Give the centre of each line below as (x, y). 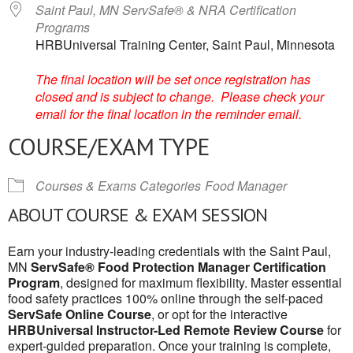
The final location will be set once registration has (173, 79)
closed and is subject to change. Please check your (180, 97)
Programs (63, 27)
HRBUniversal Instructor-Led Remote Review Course (166, 330)
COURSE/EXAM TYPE (109, 146)
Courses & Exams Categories (118, 186)
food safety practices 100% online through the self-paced (165, 298)
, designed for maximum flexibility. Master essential (201, 282)
